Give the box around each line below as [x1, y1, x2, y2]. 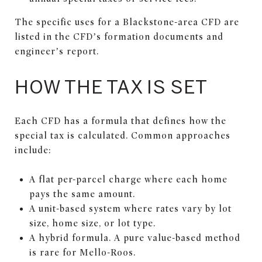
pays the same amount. [29, 188, 135, 199]
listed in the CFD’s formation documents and [15, 31, 223, 42]
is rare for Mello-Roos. [29, 247, 136, 258]
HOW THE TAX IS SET [15, 75, 208, 98]
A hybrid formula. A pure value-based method [29, 232, 240, 243]
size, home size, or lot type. [29, 218, 156, 229]
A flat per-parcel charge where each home [29, 174, 227, 185]
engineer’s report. [15, 46, 99, 57]
